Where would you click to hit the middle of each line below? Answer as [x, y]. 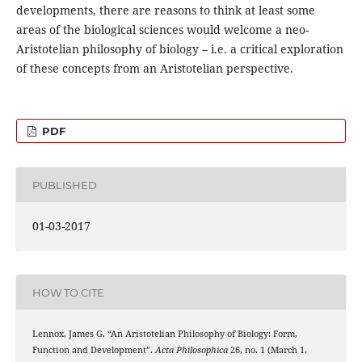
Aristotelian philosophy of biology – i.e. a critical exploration [179, 49]
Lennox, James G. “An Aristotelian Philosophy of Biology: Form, [164, 334]
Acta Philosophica [191, 350]
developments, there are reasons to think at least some [165, 11]
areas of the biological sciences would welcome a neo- [162, 30]
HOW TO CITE [68, 292]
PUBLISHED [64, 185]
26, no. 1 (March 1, [267, 350]
